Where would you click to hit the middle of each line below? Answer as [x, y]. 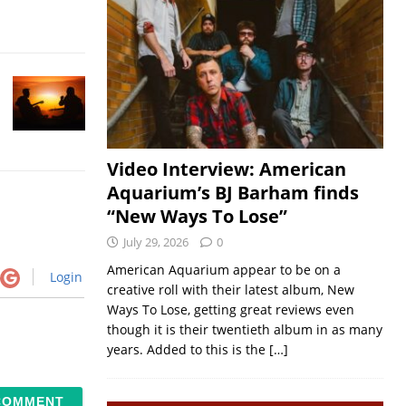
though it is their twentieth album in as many [244, 329]
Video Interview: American [226, 169]
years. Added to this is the [188, 349]
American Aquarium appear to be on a [223, 270]
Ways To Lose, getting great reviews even [230, 309]
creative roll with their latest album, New [230, 290]
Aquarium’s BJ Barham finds [232, 193]
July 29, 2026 [155, 242]
